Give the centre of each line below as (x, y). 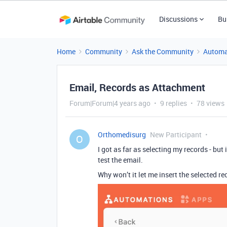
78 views (211, 103)
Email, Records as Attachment (137, 87)
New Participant (176, 135)
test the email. (120, 160)
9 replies (174, 103)
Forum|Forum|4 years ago (110, 103)
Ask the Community (163, 51)
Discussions (178, 19)
